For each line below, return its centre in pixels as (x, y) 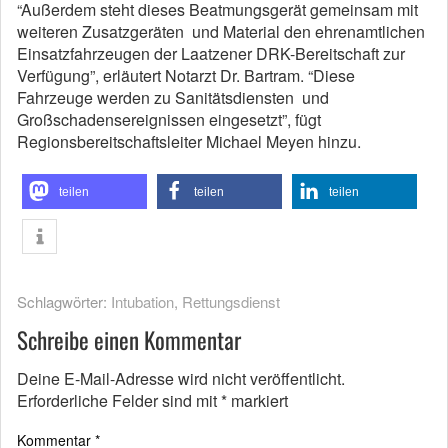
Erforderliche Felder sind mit (119, 400)
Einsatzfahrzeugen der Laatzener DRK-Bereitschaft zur (211, 53)
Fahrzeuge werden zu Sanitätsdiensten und (173, 97)
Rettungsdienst (231, 301)
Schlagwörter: (64, 301)
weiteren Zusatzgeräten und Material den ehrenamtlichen (221, 31)
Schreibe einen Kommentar (129, 340)
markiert (257, 400)
